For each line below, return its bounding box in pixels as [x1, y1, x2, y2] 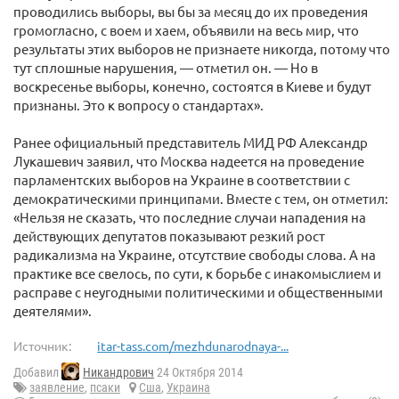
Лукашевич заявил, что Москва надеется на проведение [13, 152, 364, 169]
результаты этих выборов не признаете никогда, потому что [13, 40, 390, 57]
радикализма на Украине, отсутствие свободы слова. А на [13, 246, 376, 263]
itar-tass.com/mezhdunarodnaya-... [97, 338, 289, 354]
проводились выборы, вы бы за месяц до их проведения [13, 3, 368, 20]
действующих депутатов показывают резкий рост [13, 227, 325, 244]
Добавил [13, 365, 61, 380]
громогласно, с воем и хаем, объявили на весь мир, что [13, 21, 359, 38]
